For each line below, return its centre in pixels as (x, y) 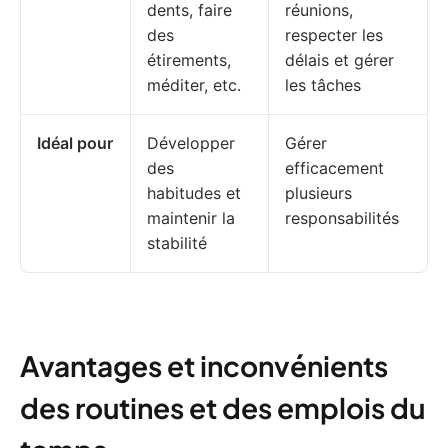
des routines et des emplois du (222, 407)
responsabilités (342, 218)
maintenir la (191, 218)
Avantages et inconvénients (204, 365)
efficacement (334, 168)
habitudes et (194, 193)
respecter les (334, 35)
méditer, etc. (194, 85)
